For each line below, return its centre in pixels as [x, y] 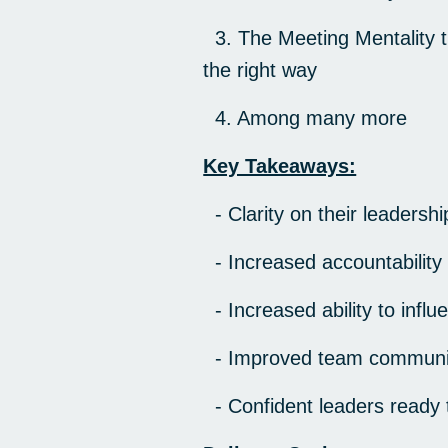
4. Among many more [305, 118]
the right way [260, 70]
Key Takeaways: [280, 166]
